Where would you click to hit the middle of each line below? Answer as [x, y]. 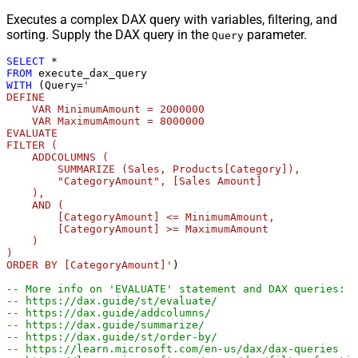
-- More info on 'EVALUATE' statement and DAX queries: [176, 289]
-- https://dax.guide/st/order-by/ [112, 337]
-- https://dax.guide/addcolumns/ [109, 313]
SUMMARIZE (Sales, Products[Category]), [153, 169]
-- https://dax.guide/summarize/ [105, 325]
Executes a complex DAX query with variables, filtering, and [172, 20]
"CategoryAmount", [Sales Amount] [134, 181]
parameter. [275, 35]
